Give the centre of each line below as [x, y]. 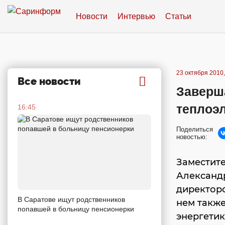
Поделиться [195, 129]
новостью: [192, 137]
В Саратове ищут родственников [71, 199]
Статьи [178, 16]
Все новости [49, 81]
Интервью [136, 16]
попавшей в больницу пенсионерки [76, 209]
